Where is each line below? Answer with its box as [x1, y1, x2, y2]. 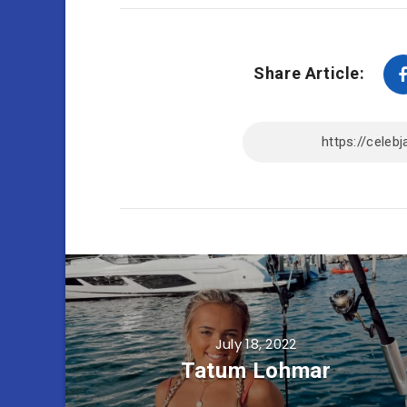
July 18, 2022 [214, 333, 297, 353]
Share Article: [253, 63, 365, 83]
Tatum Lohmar [181, 357, 332, 383]
